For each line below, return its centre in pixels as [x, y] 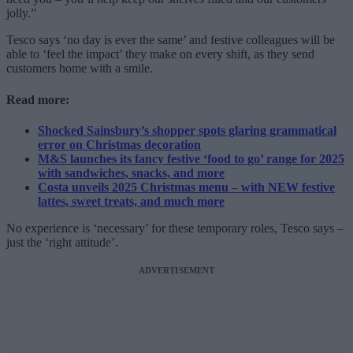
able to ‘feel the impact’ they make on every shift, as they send [160, 54]
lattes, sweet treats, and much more [131, 201]
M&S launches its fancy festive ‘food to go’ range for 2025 [191, 158]
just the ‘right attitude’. [62, 242]
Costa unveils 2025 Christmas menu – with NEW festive [186, 187]
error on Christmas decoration [119, 144]
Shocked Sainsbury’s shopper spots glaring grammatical [187, 130]
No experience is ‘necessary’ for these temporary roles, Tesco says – [175, 228]
